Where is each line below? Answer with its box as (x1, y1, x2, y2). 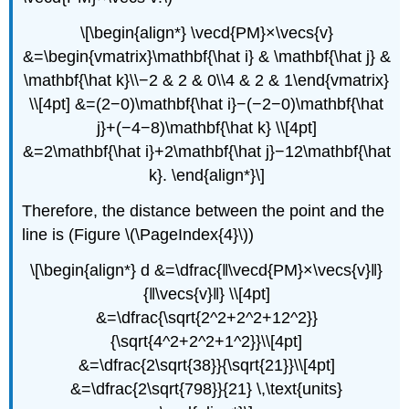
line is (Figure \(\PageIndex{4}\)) (22, 225, 255, 244)
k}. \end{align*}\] (148, 166, 265, 185)
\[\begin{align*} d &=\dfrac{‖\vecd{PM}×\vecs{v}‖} (30, 260, 383, 279)
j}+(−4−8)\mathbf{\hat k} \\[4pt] (96, 119, 317, 138)
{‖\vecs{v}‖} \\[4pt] (142, 284, 270, 303)
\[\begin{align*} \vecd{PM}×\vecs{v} (79, 24, 333, 43)
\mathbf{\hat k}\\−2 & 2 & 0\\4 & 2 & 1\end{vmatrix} (24, 71, 389, 90)
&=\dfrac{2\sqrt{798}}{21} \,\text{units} (70, 379, 342, 398)
